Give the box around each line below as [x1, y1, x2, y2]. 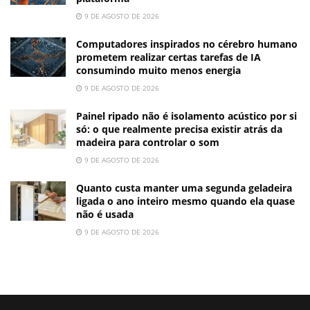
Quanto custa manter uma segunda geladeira [76, 181, 292, 195]
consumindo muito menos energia [76, 64, 241, 77]
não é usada [76, 208, 134, 221]
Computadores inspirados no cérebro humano [76, 37, 298, 51]
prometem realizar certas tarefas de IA [76, 51, 261, 64]
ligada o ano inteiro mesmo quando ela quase [76, 194, 295, 208]
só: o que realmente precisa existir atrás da [76, 122, 282, 136]
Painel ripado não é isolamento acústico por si [76, 109, 297, 123]
